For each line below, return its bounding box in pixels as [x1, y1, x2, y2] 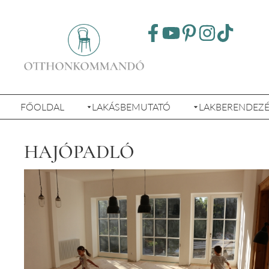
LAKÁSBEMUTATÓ [92, 100, 171, 112]
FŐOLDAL [20, 100, 64, 112]
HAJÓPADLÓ [24, 139, 134, 163]
